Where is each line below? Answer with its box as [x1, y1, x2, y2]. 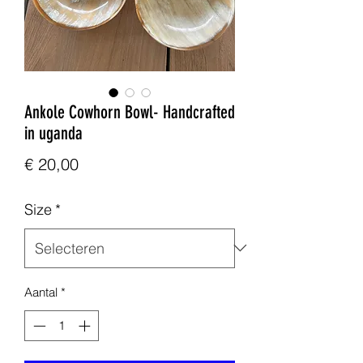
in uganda [24, 122, 83, 144]
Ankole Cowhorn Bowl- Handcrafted [24, 100, 235, 123]
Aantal [24, 284, 58, 300]
